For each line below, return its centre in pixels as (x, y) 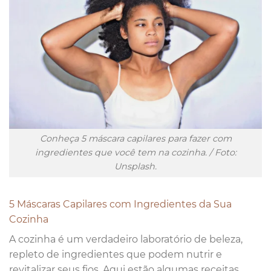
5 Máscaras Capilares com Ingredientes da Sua (120, 204)
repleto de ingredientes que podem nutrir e (116, 255)
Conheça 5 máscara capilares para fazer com (135, 139)
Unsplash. (135, 167)
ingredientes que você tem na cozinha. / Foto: (135, 153)
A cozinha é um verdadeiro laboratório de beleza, (126, 240)
